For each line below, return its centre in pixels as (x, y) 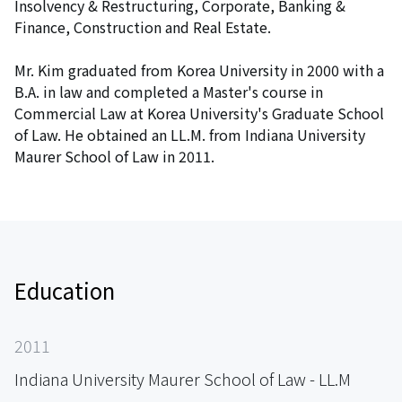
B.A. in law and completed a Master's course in (169, 91)
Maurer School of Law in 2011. (114, 156)
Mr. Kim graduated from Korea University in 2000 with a (199, 70)
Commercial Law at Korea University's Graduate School (199, 113)
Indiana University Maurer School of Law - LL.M (183, 378)
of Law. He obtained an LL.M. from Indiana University (190, 134)
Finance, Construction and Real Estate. (143, 26)
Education (65, 290)
